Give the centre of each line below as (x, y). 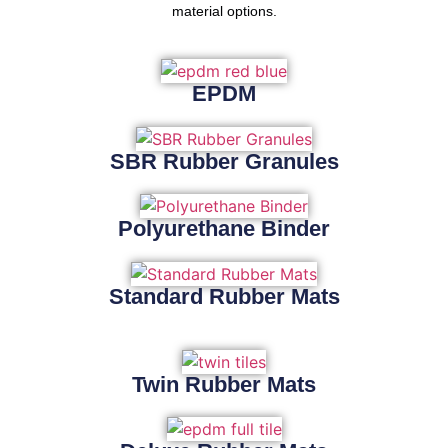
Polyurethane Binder (224, 229)
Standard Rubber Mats (224, 296)
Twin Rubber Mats (224, 384)
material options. (224, 11)
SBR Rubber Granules (224, 161)
